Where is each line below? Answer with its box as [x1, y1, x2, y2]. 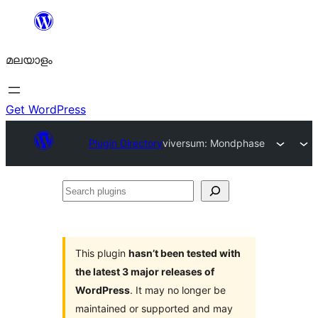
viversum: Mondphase [163, 137, 265, 149]
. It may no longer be [130, 284, 226, 296]
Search [62, 183, 99, 197]
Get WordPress [6, 102, 86, 116]
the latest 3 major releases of [75, 265, 214, 278]
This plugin [75, 247, 128, 259]
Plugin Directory [89, 137, 163, 149]
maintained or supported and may [75, 302, 233, 314]
